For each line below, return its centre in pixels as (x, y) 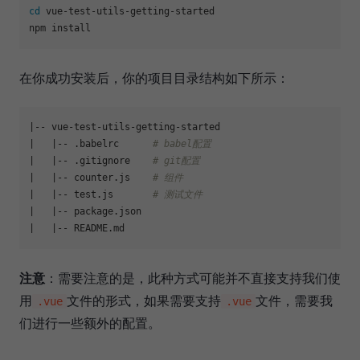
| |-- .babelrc (91, 143)
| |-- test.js (91, 194)
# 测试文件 (178, 194)
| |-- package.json (85, 211)
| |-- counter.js (91, 177)
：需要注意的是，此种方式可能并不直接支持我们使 (193, 278)
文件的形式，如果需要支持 (144, 300)
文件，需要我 (295, 300)
